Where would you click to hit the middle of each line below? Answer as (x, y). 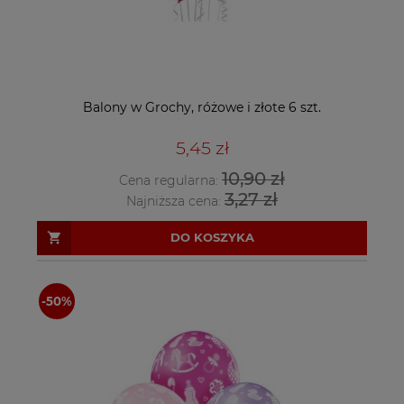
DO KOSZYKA (212, 238)
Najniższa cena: (175, 201)
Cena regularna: (170, 181)
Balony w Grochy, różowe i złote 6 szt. (202, 107)
